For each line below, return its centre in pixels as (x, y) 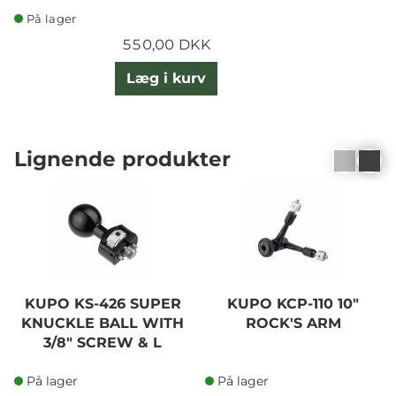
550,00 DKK (166, 44)
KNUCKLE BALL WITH (103, 324)
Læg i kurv (166, 79)
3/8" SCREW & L (103, 343)
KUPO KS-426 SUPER (103, 304)
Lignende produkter (122, 158)
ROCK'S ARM (293, 324)
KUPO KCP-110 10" (293, 304)
